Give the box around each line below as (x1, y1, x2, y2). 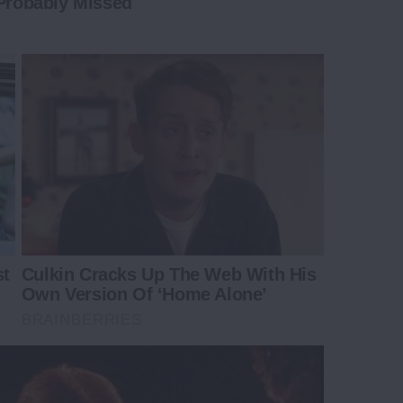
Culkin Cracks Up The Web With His (21, 264, 317, 285)
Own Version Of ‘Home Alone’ (21, 284, 267, 305)
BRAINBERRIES (21, 311, 142, 329)
